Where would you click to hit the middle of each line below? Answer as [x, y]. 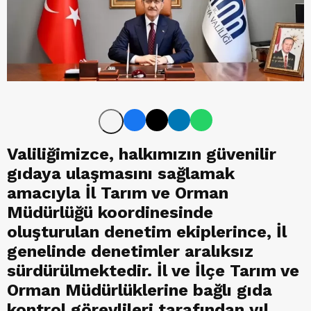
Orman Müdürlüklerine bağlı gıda [140, 291]
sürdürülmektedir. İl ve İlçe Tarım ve [153, 271]
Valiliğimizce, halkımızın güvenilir [142, 154]
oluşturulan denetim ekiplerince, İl [147, 232]
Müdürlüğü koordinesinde [110, 213]
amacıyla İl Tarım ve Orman [118, 193]
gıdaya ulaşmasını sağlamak [121, 174]
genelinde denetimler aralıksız [130, 252]
